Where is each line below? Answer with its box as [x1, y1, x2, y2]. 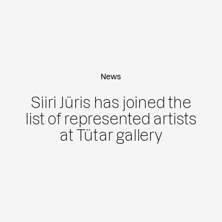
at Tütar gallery [59, 127, 163, 144]
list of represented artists [25, 111, 197, 127]
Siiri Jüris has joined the [31, 94, 191, 111]
